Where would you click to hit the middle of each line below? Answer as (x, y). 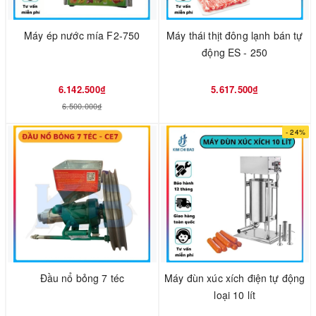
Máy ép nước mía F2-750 (82, 36)
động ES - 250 (235, 53)
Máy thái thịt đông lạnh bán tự (235, 36)
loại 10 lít (235, 295)
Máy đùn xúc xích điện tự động (235, 278)
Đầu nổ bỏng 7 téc (82, 278)
